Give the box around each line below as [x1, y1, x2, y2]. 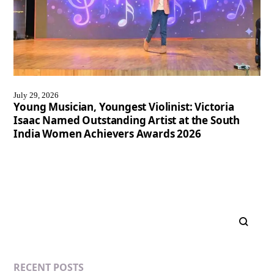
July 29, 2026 [13, 91, 59, 100]
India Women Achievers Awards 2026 [13, 127, 201, 141]
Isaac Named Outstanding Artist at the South [13, 113, 240, 128]
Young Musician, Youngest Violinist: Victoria [13, 100, 234, 114]
